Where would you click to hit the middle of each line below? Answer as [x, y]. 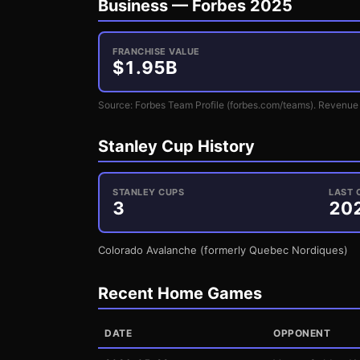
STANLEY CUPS [148, 192]
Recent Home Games [180, 293]
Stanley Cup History [176, 146]
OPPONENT [302, 333]
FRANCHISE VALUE [156, 51]
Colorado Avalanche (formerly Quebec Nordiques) [223, 250]
